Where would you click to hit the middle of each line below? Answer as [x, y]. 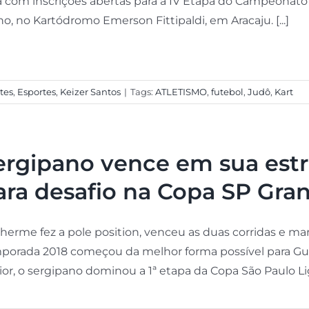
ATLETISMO [181, 91]
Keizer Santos [90, 91]
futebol [227, 91]
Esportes [36, 91]
